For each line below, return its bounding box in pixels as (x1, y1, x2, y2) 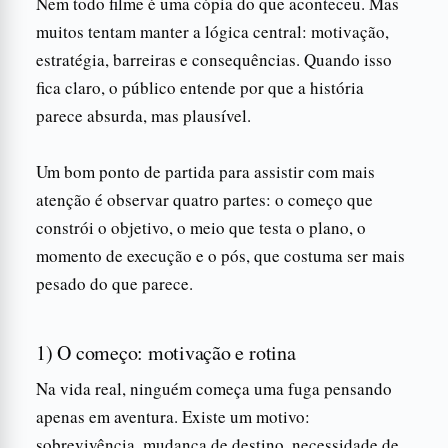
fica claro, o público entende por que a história (36, 75, 364, 99)
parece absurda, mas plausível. (36, 103, 251, 127)
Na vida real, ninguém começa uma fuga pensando (36, 376, 392, 400)
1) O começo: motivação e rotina (36, 338, 296, 366)
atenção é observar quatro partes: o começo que (36, 187, 373, 211)
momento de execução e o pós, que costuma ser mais (36, 243, 405, 267)
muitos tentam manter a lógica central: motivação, (36, 19, 389, 43)
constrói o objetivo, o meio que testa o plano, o (36, 215, 366, 239)
